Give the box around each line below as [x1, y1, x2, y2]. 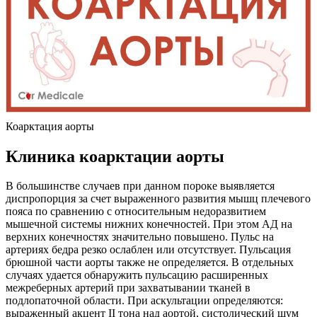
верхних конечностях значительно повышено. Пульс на [6, 231, 274, 243]
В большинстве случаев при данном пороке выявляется [6, 180, 275, 192]
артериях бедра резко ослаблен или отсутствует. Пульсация [6, 243, 291, 256]
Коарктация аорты [6, 120, 94, 132]
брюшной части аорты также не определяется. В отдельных [6, 256, 294, 269]
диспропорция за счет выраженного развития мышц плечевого [6, 192, 311, 205]
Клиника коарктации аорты [6, 146, 224, 166]
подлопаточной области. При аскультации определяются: [6, 294, 283, 307]
